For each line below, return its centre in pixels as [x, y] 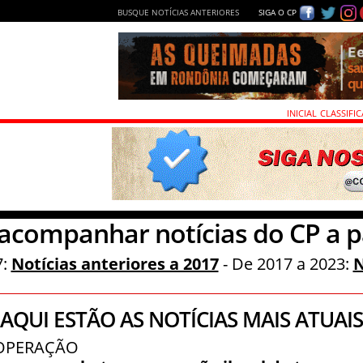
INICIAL [302, 113]
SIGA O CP [276, 12]
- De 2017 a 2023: [286, 264]
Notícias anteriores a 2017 [115, 264]
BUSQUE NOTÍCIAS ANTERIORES [178, 12]
